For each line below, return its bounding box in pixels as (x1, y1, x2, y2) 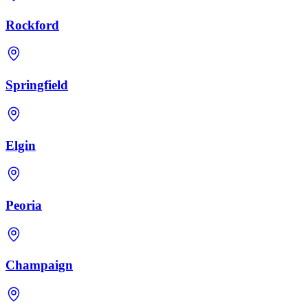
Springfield (5, 78, 68, 93)
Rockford (5, 17, 59, 32)
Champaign (5, 258, 73, 273)
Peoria (5, 197, 42, 212)
